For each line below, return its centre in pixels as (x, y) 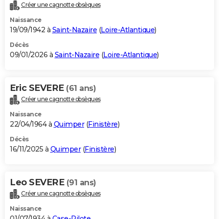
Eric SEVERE (38, 88)
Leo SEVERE (38, 183)
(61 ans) (81, 88)
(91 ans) (81, 183)
